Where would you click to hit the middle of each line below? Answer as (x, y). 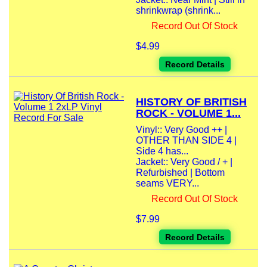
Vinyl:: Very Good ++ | (181, 130)
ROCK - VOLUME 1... (188, 114)
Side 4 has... (162, 151)
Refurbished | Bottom (180, 173)
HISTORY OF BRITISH (191, 102)
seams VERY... (167, 184)
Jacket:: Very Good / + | (184, 162)
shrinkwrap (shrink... (178, 11)
